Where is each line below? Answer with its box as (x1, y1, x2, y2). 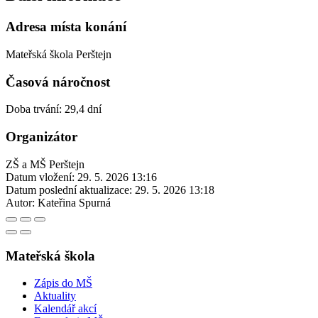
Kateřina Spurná (38, 196, 111, 209)
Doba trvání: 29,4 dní (6, 103, 102, 116)
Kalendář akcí (34, 302, 97, 315)
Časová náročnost (6, 74, 110, 89)
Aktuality (34, 290, 76, 302)
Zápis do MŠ (34, 277, 92, 290)
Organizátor (6, 129, 77, 145)
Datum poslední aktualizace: (6, 183, 132, 196)
